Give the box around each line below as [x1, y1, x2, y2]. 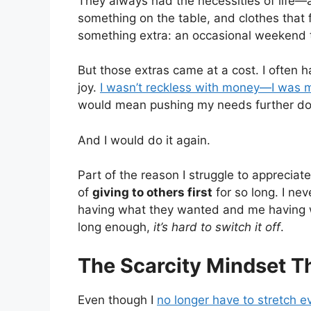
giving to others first [92, 185, 212, 200]
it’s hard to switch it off [153, 220, 280, 235]
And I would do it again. [78, 133, 210, 147]
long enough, [78, 220, 153, 235]
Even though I [78, 292, 157, 307]
